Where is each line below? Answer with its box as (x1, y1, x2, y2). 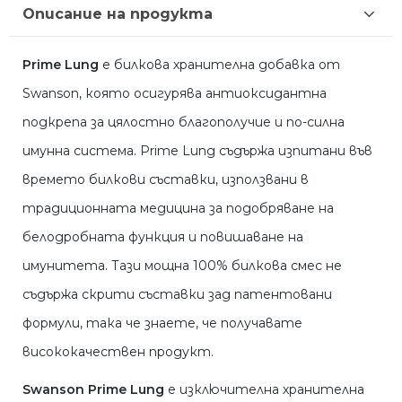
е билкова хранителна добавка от (99, 57, 340, 74)
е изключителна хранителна (164, 381, 364, 398)
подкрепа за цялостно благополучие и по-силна (22, 114, 345, 131)
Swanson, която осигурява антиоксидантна (22, 85, 327, 102)
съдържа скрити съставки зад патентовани (22, 286, 332, 303)
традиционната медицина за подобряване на (22, 200, 334, 217)
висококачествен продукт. (22, 344, 217, 361)
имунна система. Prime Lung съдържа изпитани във (22, 143, 372, 160)
